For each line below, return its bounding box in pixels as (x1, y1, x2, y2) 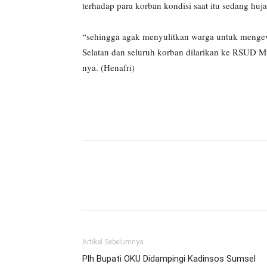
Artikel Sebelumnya (82, 238, 144, 246)
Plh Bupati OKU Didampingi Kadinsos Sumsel (82, 253, 256, 264)
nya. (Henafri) (82, 61, 135, 73)
